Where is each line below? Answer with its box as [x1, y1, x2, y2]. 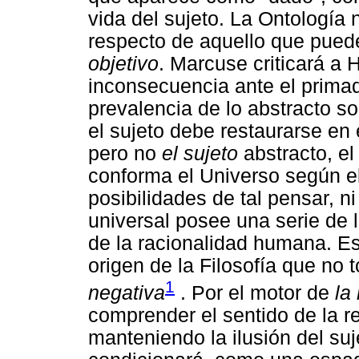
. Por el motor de [175, 281, 335, 304]
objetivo [88, 52, 159, 75]
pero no [88, 142, 162, 164]
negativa [88, 281, 165, 304]
